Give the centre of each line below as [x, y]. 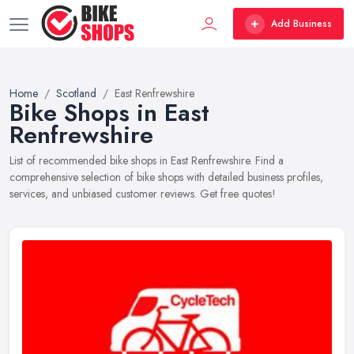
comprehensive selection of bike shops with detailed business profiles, [166, 177]
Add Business [301, 24]
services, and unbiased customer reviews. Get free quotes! [143, 194]
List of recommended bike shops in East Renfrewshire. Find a [147, 160]
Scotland [76, 93]
